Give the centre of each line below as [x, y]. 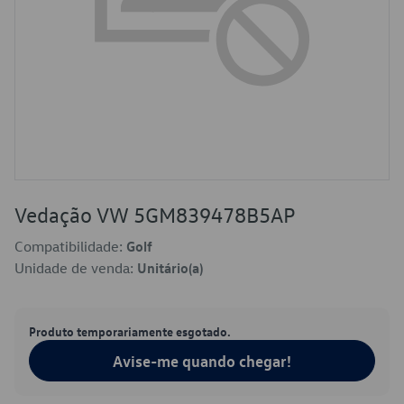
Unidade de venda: [76, 268]
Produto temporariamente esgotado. [130, 331]
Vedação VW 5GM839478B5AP [155, 215]
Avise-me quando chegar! [202, 361]
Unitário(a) [170, 268]
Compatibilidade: [70, 246]
